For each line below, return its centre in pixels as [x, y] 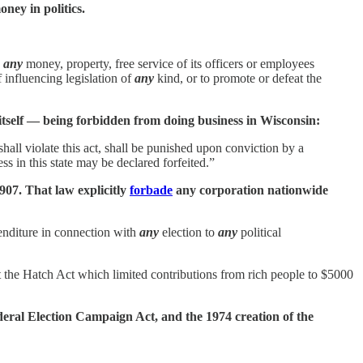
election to [188, 232]
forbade [151, 190]
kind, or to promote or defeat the [238, 78]
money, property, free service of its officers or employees [169, 63]
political [259, 232]
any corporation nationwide [250, 190]
